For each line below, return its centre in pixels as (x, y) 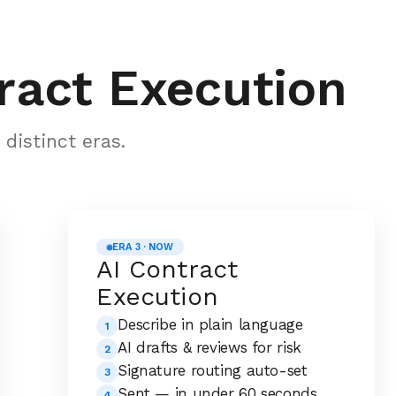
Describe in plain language (210, 324)
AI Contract (168, 269)
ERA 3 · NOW (143, 247)
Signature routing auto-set (213, 370)
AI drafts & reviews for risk (209, 347)
